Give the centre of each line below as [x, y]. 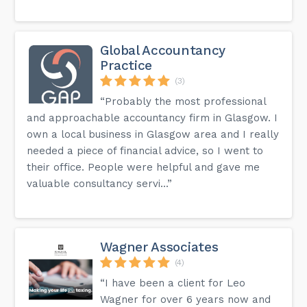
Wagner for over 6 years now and [186, 299]
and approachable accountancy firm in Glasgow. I [152, 118]
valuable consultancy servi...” [100, 183]
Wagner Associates [159, 247]
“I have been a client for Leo [173, 283]
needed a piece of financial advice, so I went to [145, 150]
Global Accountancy [163, 50]
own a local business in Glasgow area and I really [153, 134]
